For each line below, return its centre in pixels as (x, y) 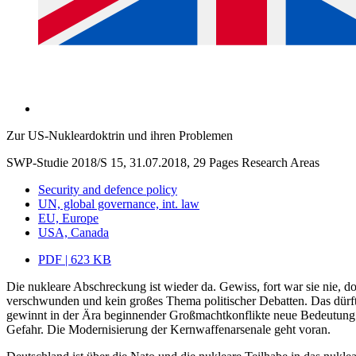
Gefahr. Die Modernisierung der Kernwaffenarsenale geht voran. (168, 329)
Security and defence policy (108, 189)
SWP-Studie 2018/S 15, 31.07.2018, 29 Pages (122, 162)
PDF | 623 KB (75, 259)
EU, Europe (68, 218)
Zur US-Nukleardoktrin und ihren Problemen (120, 135)
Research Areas (281, 162)
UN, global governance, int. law (119, 203)
